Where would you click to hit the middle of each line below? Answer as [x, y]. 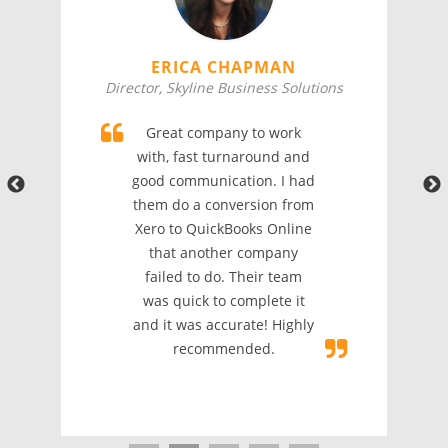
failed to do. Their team [224, 277]
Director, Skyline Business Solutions [223, 88]
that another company [224, 253]
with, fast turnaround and [224, 157]
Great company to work [224, 133]
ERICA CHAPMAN [224, 67]
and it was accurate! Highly [224, 325]
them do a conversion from [224, 205]
